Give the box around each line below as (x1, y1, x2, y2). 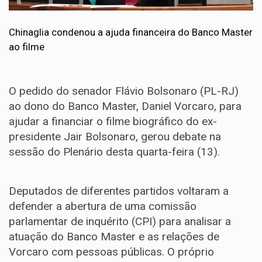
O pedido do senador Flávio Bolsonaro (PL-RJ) (9, 84, 239, 98)
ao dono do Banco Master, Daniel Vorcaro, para (9, 99, 242, 113)
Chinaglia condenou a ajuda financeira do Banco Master (9, 26, 253, 39)
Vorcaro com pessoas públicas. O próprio (9, 245, 214, 259)
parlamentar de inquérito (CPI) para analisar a (9, 215, 231, 229)
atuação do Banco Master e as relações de (9, 230, 219, 244)
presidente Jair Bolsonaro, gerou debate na (9, 130, 221, 144)
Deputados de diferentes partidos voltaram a (9, 184, 229, 198)
